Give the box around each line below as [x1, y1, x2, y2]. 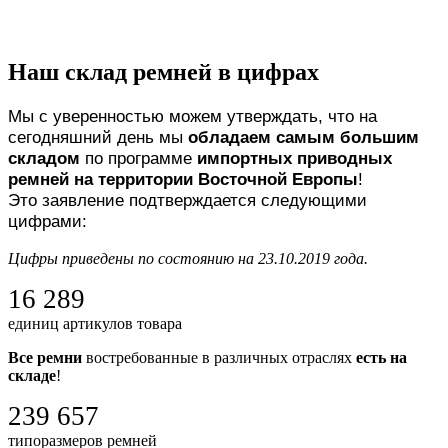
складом [8, 147, 80, 168]
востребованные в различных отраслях [82, 348, 356, 366]
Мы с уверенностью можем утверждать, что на [8, 105, 377, 126]
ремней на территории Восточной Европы [8, 168, 358, 189]
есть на [356, 348, 407, 366]
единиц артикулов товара [8, 314, 182, 332]
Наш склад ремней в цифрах [8, 58, 319, 85]
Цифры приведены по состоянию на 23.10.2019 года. [8, 249, 368, 267]
